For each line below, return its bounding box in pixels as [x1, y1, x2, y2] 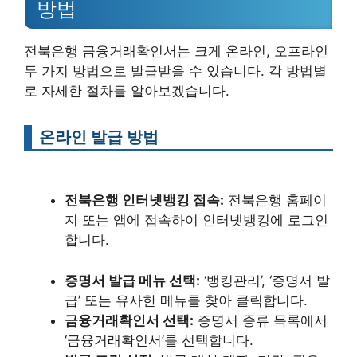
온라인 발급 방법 [39, 126, 159, 147]
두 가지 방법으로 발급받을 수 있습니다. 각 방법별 [24, 62, 327, 79]
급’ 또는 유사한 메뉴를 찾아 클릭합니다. [65, 292, 308, 308]
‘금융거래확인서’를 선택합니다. [65, 331, 253, 348]
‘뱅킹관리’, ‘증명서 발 [200, 272, 330, 288]
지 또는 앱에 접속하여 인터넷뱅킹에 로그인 [65, 212, 328, 228]
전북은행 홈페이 [224, 192, 327, 208]
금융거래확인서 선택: [65, 312, 194, 328]
